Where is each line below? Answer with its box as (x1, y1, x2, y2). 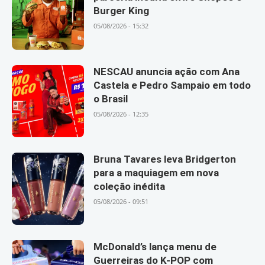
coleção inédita (93, 180, 166, 192)
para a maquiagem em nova (93, 166, 219, 179)
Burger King (93, 5, 150, 17)
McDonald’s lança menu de (93, 241, 217, 253)
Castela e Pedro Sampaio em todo (93, 79, 251, 91)
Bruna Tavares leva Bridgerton (93, 153, 237, 165)
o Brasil (93, 92, 128, 105)
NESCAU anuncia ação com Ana (93, 65, 240, 77)
